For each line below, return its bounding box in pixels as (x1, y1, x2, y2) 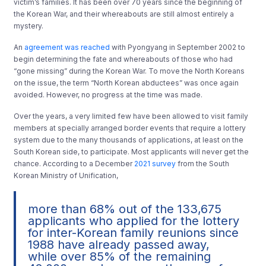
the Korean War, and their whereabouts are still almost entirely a (14, 9, 235, 18)
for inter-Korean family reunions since (28, 225, 239, 240)
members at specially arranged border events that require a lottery (14, 123, 246, 132)
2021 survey (134, 159, 176, 168)
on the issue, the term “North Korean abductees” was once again (14, 78, 239, 87)
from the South (176, 159, 230, 168)
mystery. (14, 21, 44, 30)
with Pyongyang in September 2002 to (110, 42, 246, 52)
